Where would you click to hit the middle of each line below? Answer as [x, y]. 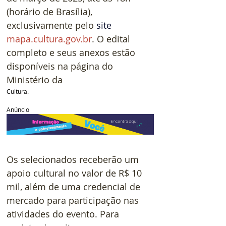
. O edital [112, 39]
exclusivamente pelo [51, 25]
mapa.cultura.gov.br [49, 39]
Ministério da [35, 79]
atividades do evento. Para [64, 214]
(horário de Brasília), [51, 11]
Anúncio [18, 109]
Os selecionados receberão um [74, 159]
